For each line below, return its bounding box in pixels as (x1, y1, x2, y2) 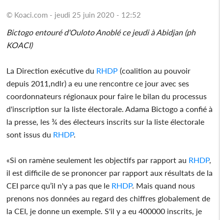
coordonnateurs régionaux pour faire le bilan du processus (6, 91, 207, 101)
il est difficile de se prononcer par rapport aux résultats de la (6, 167, 213, 177)
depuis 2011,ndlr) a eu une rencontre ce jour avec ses (6, 78, 190, 88)
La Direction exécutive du (6, 65, 97, 75)
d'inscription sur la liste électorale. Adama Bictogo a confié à (6, 104, 213, 113)
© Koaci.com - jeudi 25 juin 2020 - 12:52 (6, 10, 141, 19)
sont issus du (6, 129, 54, 139)
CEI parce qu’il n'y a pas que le (6, 180, 112, 190)
